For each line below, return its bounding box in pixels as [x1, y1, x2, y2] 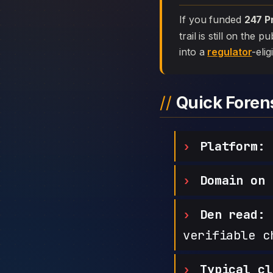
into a [179, 46, 208, 58]
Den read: [199, 206, 265, 222]
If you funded [182, 13, 244, 26]
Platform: [199, 138, 265, 154]
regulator [207, 46, 252, 58]
